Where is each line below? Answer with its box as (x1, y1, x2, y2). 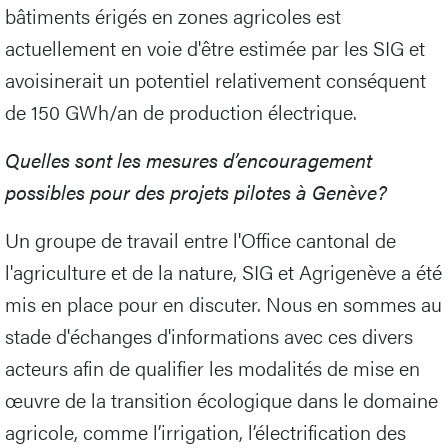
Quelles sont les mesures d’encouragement (5, 145, 372, 175)
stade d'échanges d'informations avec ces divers (5, 321, 413, 351)
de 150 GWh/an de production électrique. (5, 97, 357, 127)
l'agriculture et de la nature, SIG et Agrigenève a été (5, 257, 442, 287)
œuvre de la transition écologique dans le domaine (5, 385, 438, 415)
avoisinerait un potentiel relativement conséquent (5, 65, 426, 95)
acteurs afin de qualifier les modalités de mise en (5, 353, 420, 383)
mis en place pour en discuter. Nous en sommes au (5, 289, 442, 319)
